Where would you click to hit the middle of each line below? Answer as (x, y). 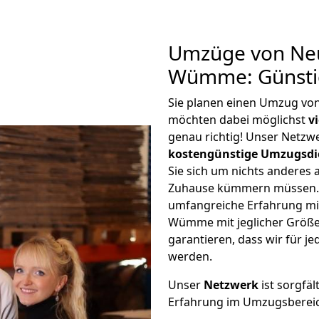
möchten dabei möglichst (238, 120)
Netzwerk (231, 285)
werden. (190, 256)
